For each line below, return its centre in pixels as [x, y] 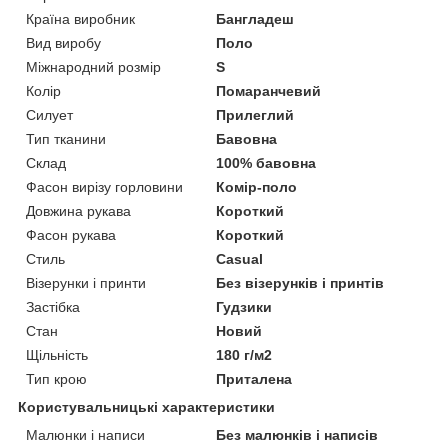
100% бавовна [266, 162]
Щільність [57, 354]
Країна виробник [80, 18]
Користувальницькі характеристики [146, 406]
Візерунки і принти [86, 282]
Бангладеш [255, 18]
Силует [49, 114]
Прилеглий [255, 114]
